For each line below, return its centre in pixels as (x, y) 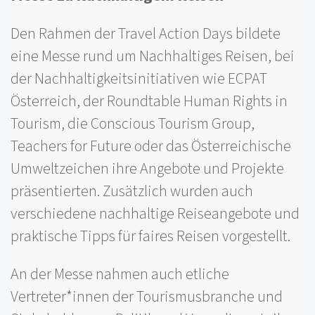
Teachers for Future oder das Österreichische (151, 146)
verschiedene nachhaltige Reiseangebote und (155, 213)
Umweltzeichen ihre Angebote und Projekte (147, 168)
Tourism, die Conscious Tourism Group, (133, 123)
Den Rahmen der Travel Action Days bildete (146, 33)
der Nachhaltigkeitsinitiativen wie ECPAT (139, 78)
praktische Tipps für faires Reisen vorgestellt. (152, 236)
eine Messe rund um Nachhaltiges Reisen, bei (153, 56)
